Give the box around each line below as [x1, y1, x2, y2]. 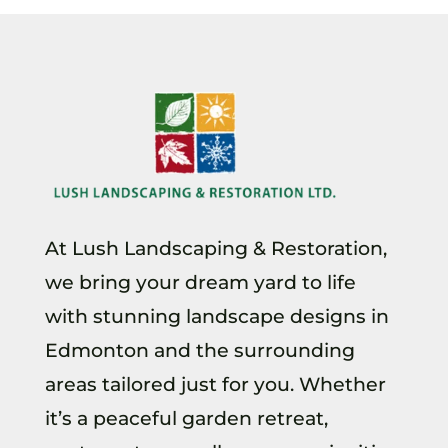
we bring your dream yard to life [44, 270, 356, 294]
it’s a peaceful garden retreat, [44, 406, 328, 430]
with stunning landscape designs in [44, 304, 389, 328]
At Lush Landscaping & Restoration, [44, 236, 387, 260]
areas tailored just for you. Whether [44, 372, 386, 396]
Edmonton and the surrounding [44, 338, 355, 362]
